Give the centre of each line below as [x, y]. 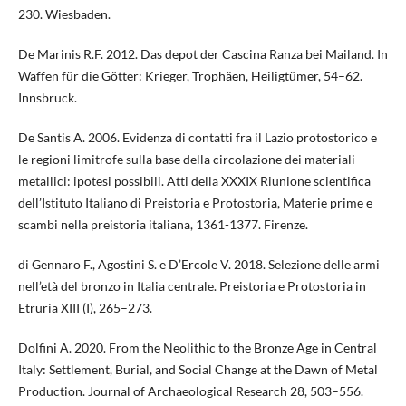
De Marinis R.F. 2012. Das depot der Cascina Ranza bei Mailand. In [203, 53]
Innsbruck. [47, 97]
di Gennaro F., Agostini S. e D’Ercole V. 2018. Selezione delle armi [198, 264]
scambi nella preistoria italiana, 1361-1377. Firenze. [163, 224]
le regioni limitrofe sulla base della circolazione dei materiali [186, 159]
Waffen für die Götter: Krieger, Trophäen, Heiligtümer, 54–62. [190, 75]
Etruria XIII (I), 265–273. [85, 307]
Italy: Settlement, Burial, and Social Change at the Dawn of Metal [198, 369]
